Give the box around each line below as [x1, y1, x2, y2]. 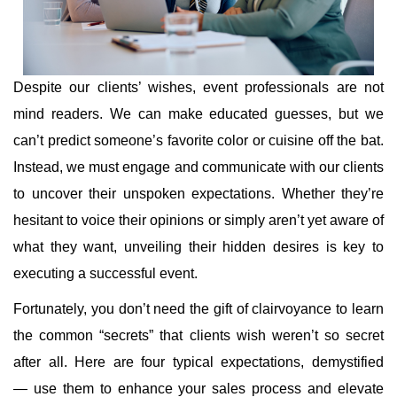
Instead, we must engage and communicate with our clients [13, 160, 384, 175]
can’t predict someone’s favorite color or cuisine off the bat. [13, 133, 384, 148]
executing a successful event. [13, 266, 198, 281]
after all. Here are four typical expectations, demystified [13, 354, 384, 370]
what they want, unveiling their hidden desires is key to [13, 239, 384, 254]
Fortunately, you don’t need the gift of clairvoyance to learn [13, 301, 384, 316]
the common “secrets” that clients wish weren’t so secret [13, 328, 384, 343]
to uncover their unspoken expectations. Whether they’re [13, 186, 384, 201]
